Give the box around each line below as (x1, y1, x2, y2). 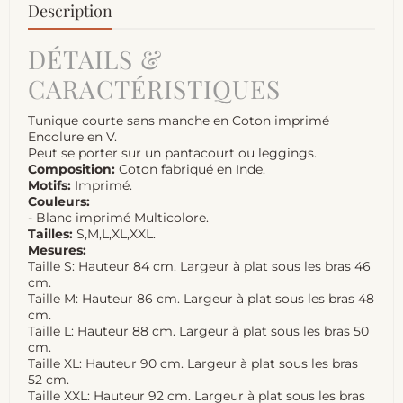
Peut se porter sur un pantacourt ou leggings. (28, 145, 317, 162)
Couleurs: (28, 193, 90, 210)
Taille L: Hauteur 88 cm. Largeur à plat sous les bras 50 (28, 323, 369, 340)
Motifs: (28, 177, 71, 194)
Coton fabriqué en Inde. (115, 161, 265, 178)
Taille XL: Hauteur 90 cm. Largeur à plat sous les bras (28, 355, 358, 372)
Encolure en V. (28, 129, 117, 146)
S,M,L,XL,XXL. (73, 226, 156, 243)
